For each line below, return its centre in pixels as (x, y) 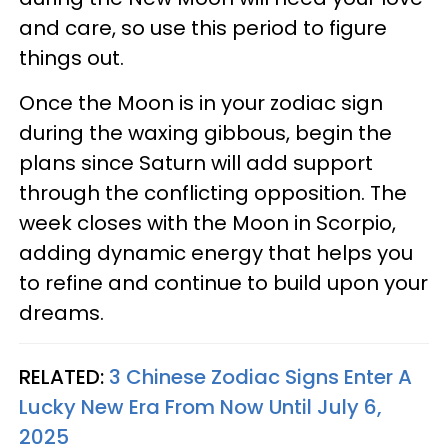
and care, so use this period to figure (203, 28)
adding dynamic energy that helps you (216, 253)
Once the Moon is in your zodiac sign (201, 103)
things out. (74, 58)
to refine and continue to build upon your (223, 283)
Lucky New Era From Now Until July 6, (200, 407)
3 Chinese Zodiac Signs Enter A (260, 377)
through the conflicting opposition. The (213, 193)
